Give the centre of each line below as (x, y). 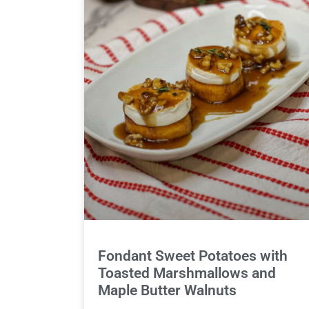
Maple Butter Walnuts (167, 291)
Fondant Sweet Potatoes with (193, 256)
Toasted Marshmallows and (187, 273)
